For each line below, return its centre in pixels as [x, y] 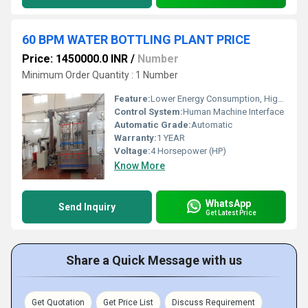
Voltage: [132, 151]
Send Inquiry [87, 207]
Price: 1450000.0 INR [75, 59]
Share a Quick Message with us [154, 260]
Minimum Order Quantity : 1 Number [100, 75]
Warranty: [135, 138]
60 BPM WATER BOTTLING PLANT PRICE [136, 40]
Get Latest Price [231, 212]
